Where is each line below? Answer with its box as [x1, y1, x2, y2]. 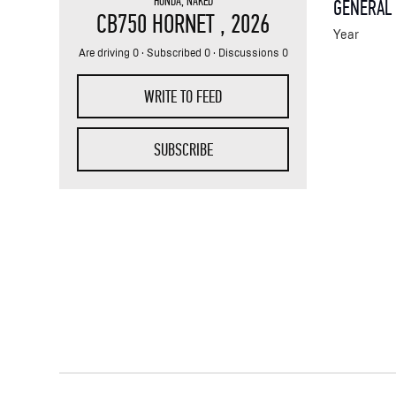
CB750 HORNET [96, 8, 221, 40]
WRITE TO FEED [144, 86, 223, 107]
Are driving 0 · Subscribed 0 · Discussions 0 [78, 46, 288, 59]
